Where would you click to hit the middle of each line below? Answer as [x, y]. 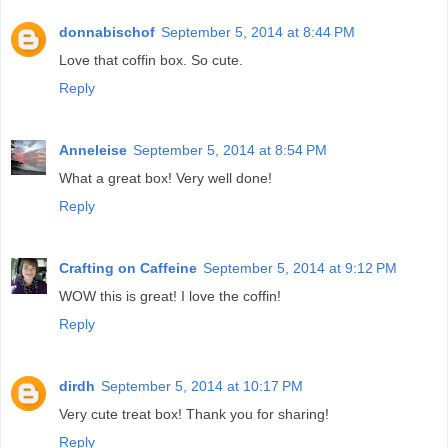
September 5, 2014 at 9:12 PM [300, 268]
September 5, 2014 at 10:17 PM [202, 386]
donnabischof [107, 32]
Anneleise [93, 150]
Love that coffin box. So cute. [151, 60]
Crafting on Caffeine [128, 268]
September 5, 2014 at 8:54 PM [230, 150]
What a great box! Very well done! [165, 178]
